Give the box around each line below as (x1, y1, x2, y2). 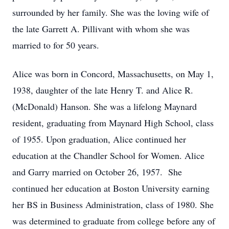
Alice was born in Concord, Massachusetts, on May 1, (12, 67, 214, 80)
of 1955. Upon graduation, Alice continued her (12, 133, 186, 145)
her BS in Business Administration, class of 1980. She (12, 198, 214, 211)
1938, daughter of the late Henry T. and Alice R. (12, 84, 193, 96)
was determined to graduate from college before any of (12, 215, 215, 227)
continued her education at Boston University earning (12, 182, 210, 194)
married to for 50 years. (12, 39, 99, 51)
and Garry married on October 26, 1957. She (12, 166, 182, 178)
